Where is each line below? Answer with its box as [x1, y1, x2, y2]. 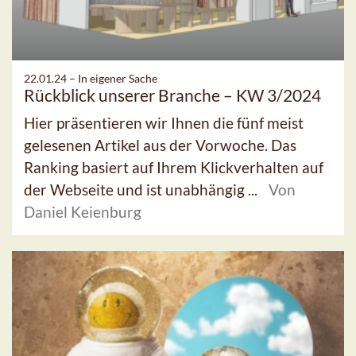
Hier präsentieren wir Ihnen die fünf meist [24, 114, 304, 133]
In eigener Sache [78, 72, 157, 86]
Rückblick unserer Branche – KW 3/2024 [24, 85, 321, 106]
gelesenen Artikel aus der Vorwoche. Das [24, 136, 296, 155]
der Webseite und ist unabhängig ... [24, 180, 261, 199]
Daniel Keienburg [24, 203, 141, 222]
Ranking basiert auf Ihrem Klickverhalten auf [24, 158, 323, 177]
